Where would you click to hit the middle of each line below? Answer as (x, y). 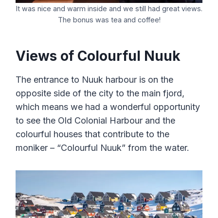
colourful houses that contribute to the (92, 134)
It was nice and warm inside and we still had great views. (109, 9)
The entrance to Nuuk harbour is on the (94, 80)
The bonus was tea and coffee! (109, 20)
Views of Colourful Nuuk (98, 56)
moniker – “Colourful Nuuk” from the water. (102, 148)
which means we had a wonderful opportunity (108, 107)
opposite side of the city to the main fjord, (100, 93)
